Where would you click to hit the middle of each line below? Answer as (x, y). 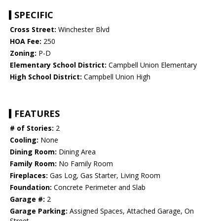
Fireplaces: (29, 176)
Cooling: (24, 140)
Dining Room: (33, 152)
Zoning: (23, 53)
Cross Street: (33, 30)
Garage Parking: (39, 211)
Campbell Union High (116, 77)
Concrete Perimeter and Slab (99, 187)
